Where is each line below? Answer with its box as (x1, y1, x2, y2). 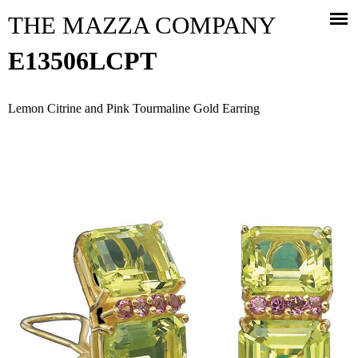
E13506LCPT (8, 46, 157, 75)
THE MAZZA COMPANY (8, 11, 276, 39)
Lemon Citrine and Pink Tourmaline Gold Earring (8, 101, 260, 115)
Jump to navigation (131, 4, 227, 18)
